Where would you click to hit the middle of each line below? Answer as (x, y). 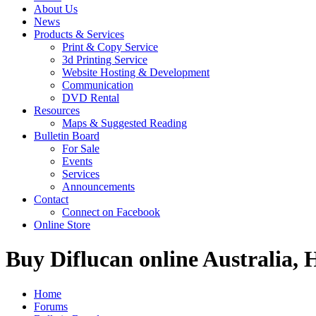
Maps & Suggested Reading (124, 123)
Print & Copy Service (110, 47)
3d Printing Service (105, 60)
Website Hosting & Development (136, 72)
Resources (57, 110)
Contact (51, 199)
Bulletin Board (67, 136)
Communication (98, 85)
